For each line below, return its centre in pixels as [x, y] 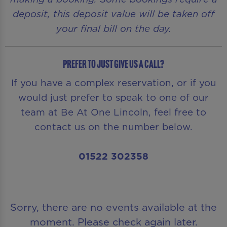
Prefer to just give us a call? [113, 65]
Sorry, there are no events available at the [113, 207]
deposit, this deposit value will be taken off [113, 14]
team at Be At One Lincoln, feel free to [113, 112]
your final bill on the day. [113, 29]
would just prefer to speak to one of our [113, 98]
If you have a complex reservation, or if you [113, 83]
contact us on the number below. [113, 127]
